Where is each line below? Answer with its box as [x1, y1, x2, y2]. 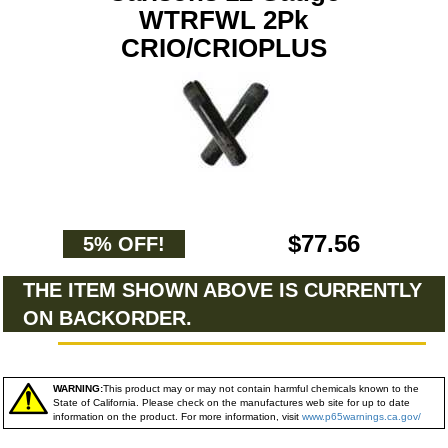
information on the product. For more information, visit [53, 411, 302, 422]
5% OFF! [83, 233, 165, 255]
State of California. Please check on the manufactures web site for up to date [53, 397, 410, 408]
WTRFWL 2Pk [139, 5, 309, 35]
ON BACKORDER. [23, 307, 192, 329]
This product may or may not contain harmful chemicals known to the [103, 383, 419, 394]
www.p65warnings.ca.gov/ [302, 411, 421, 422]
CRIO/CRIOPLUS [120, 33, 327, 63]
